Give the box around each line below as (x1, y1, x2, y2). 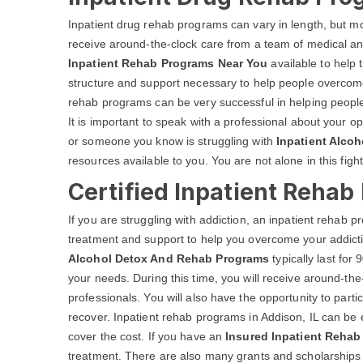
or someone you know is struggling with (68, 135, 276, 147)
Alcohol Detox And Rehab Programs (68, 252, 273, 265)
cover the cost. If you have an (68, 330, 226, 343)
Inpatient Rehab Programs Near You (68, 57, 268, 70)
